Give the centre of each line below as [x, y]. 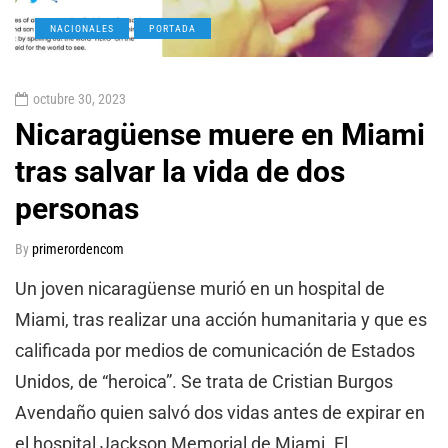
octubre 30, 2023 [79, 99]
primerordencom [78, 249]
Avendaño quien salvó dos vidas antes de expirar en [220, 413]
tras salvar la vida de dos [180, 172]
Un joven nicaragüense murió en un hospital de [200, 289]
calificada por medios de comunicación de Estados [215, 351]
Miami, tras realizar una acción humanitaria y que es [221, 320]
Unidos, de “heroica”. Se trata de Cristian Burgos [204, 382]
